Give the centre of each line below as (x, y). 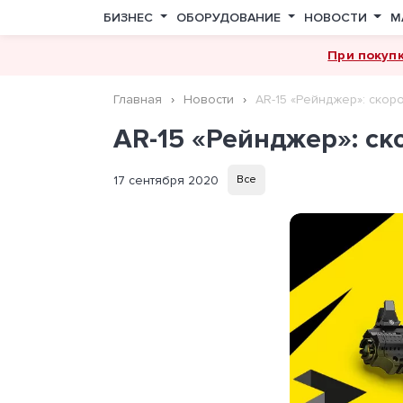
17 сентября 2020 (166, 180)
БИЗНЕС (130, 18)
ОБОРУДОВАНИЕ (230, 18)
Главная (137, 99)
